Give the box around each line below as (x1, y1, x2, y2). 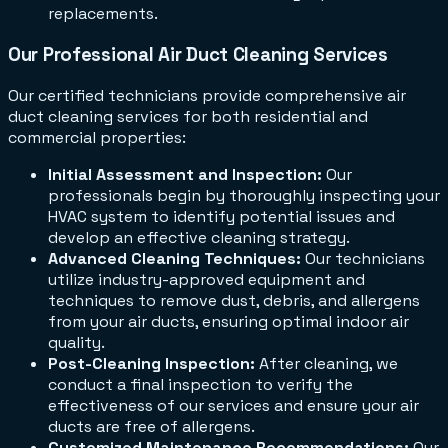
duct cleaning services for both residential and (8, 105, 368, 127)
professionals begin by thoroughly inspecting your (48, 184, 440, 206)
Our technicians (301, 247, 425, 269)
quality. (48, 331, 105, 353)
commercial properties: (8, 126, 186, 148)
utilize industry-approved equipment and (48, 268, 365, 290)
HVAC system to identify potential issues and (48, 205, 395, 227)
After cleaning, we (255, 352, 398, 374)
